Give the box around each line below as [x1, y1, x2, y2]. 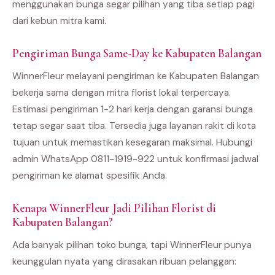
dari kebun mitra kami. [12, 14, 106, 27]
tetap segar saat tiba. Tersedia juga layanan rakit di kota [12, 119, 256, 132]
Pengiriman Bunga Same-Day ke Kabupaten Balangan [12, 45, 261, 61]
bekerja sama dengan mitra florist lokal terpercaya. [12, 86, 231, 99]
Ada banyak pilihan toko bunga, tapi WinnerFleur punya [12, 238, 252, 251]
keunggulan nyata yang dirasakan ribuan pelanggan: [12, 255, 236, 268]
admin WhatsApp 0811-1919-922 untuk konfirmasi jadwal [12, 152, 258, 165]
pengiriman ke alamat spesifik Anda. [12, 169, 167, 182]
